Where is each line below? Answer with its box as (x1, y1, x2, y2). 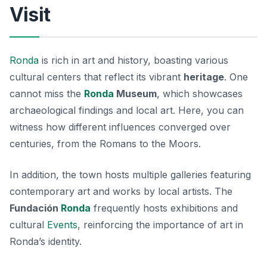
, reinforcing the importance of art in (77, 218, 243, 231)
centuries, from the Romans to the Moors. (10, 137, 201, 150)
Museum (114, 87, 157, 100)
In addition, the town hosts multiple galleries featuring (10, 168, 251, 181)
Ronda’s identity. (10, 235, 82, 247)
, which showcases (157, 87, 243, 100)
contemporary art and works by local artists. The (10, 185, 232, 197)
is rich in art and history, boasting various (39, 54, 228, 66)
